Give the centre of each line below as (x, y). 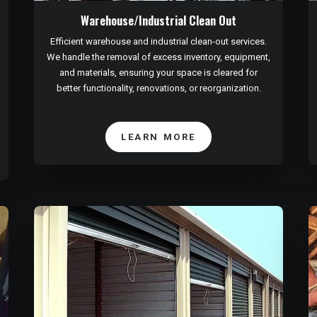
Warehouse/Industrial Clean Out (158, 21)
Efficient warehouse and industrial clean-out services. (158, 42)
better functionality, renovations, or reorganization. (158, 88)
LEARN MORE (158, 137)
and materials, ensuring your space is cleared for (158, 73)
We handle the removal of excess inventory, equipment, (158, 57)
